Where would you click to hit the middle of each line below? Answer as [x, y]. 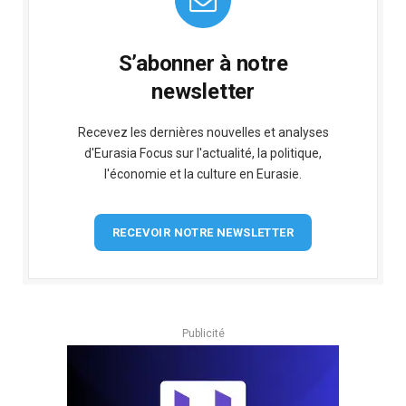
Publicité [203, 333]
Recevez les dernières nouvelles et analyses [203, 132]
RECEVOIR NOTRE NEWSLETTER [203, 232]
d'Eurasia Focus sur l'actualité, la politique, [203, 153]
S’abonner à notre [203, 63]
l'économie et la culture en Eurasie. [203, 174]
